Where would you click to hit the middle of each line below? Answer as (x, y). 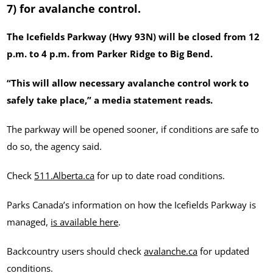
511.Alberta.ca (65, 175)
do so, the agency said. (55, 146)
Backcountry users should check (76, 251)
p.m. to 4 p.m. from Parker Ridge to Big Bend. (110, 53)
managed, (29, 222)
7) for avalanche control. (74, 9)
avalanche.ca (171, 251)
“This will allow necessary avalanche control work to (128, 83)
